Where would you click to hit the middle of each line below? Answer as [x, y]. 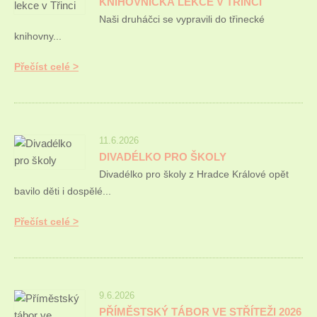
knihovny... [38, 36]
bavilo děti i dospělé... [63, 191]
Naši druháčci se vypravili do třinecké [182, 19]
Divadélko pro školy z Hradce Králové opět [194, 174]
